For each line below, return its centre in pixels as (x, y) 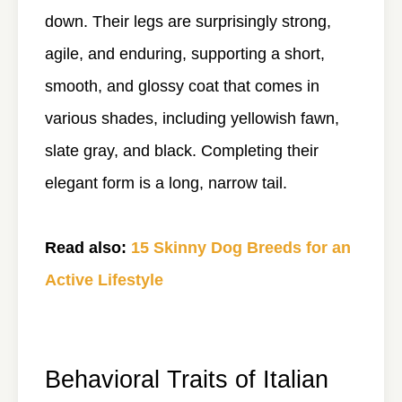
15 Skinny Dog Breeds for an (241, 248)
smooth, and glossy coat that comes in (182, 87)
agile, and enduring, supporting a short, (185, 54)
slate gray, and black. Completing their (182, 151)
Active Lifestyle (104, 280)
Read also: (86, 248)
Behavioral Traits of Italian (187, 380)
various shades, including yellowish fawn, (192, 119)
